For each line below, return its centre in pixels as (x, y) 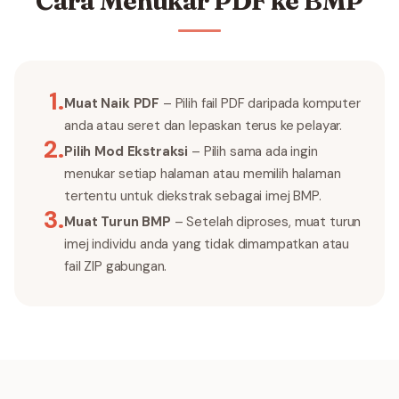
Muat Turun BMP (118, 222)
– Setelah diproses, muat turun (266, 222)
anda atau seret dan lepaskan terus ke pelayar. (204, 126)
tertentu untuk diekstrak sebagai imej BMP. (193, 196)
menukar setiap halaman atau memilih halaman (203, 174)
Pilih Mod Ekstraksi (126, 151)
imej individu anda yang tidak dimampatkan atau (207, 244)
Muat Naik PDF (112, 103)
